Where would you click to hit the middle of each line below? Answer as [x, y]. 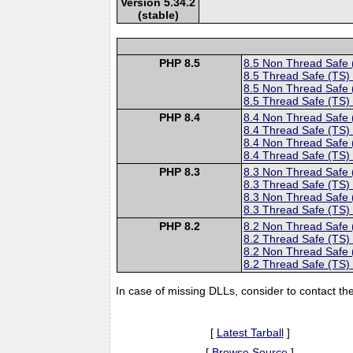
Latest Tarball [250, 332]
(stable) [158, 15]
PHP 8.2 [179, 226]
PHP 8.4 [179, 117]
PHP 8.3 [179, 171]
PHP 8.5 [179, 63]
